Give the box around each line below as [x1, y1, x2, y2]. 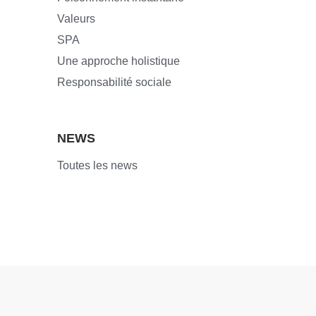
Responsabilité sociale [56, 75, 171, 88]
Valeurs [56, 12, 95, 25]
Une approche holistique [56, 54, 180, 67]
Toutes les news [56, 159, 138, 171]
